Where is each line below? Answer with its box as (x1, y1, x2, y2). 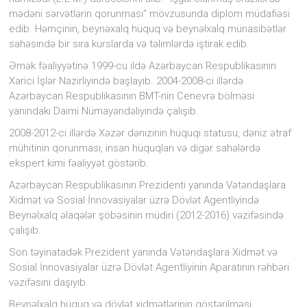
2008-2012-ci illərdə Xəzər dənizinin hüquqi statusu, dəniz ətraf (9, 127, 292, 140)
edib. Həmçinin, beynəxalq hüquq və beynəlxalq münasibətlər (9, 23, 287, 36)
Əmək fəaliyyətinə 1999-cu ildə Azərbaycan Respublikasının (9, 60, 277, 73)
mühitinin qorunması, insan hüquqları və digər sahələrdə (9, 142, 261, 155)
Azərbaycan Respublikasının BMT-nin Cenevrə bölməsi (9, 90, 255, 103)
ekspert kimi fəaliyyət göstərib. (9, 157, 149, 170)
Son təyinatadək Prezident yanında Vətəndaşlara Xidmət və (9, 246, 278, 259)
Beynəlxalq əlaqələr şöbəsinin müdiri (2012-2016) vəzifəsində (9, 209, 284, 222)
